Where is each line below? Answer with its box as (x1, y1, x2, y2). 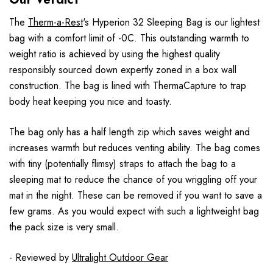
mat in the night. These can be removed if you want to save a (9, 188, 262, 203)
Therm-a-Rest (28, 15, 83, 30)
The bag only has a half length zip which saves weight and (9, 125, 250, 140)
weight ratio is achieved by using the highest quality (9, 47, 220, 62)
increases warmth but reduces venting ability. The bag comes (9, 141, 260, 155)
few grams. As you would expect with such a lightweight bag (9, 204, 259, 219)
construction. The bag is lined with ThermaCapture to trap (9, 79, 246, 93)
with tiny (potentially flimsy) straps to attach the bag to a (9, 157, 236, 171)
